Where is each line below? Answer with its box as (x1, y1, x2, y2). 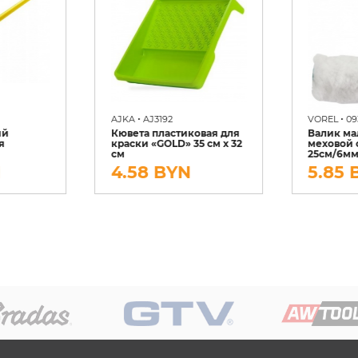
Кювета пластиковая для (110, 127, 240, 140)
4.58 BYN (110, 161, 191, 182)
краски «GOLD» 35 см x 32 (110, 137, 242, 150)
